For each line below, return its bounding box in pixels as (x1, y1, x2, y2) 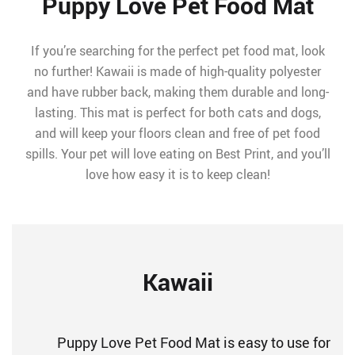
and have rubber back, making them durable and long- (26, 83, 329, 101)
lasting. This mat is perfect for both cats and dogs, (34, 104, 321, 121)
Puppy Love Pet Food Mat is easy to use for (57, 333, 330, 352)
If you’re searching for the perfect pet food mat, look (30, 42, 325, 59)
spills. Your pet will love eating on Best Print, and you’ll (25, 145, 330, 162)
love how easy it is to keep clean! (85, 166, 270, 183)
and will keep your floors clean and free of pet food (35, 124, 320, 142)
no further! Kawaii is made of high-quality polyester (34, 63, 321, 80)
